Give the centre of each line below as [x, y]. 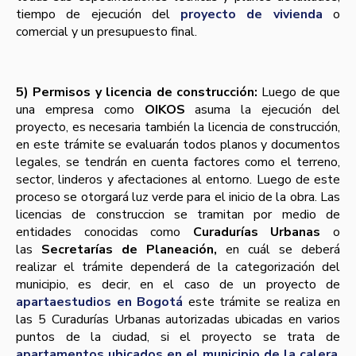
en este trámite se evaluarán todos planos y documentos [178, 145]
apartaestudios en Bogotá [100, 302]
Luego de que [298, 93]
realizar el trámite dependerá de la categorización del [178, 267]
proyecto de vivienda [252, 15]
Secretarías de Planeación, [133, 250]
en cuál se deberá [283, 250]
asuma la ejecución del [263, 110]
